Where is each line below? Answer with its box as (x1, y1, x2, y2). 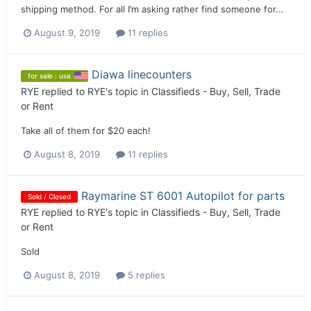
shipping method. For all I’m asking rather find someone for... (21, 3, 284, 15)
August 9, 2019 (34, 27, 100, 39)
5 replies (125, 269, 165, 281)
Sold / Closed (28, 192, 71, 201)
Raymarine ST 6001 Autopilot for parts (81, 188, 285, 203)
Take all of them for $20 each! (21, 124, 151, 136)
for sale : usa (28, 71, 71, 80)
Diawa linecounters (92, 67, 192, 82)
